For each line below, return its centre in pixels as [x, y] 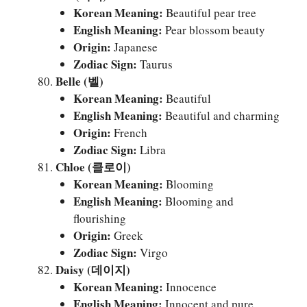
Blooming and [198, 201]
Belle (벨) [79, 81]
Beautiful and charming [221, 115]
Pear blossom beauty [213, 29]
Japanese [134, 47]
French [129, 132]
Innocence [189, 286]
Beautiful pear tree [209, 12]
